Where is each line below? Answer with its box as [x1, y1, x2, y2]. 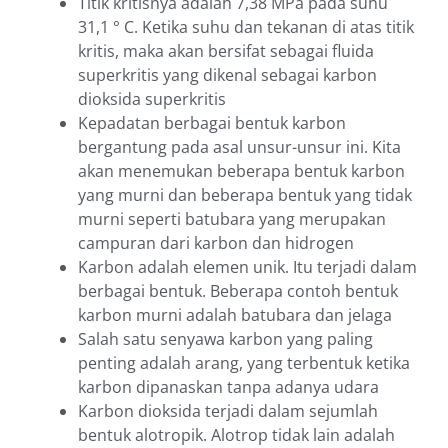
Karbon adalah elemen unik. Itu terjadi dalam [78, 256, 417, 279]
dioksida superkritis [78, 88, 226, 111]
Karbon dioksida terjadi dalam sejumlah [78, 400, 378, 423]
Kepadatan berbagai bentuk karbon [78, 112, 346, 135]
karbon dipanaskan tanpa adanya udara [78, 376, 379, 399]
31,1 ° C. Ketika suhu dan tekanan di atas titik [78, 16, 414, 39]
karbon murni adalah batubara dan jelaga [78, 304, 392, 327]
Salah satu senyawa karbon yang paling [78, 328, 373, 351]
